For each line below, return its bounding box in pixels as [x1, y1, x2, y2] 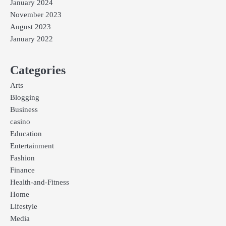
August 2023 [10, 22, 51, 31]
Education [10, 129, 42, 138]
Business [10, 105, 38, 114]
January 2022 [10, 34, 53, 43]
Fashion [10, 153, 35, 162]
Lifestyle [10, 202, 37, 210]
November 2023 [10, 10, 62, 19]
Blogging [10, 93, 39, 101]
